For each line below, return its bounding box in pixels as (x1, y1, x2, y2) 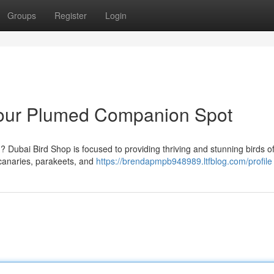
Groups (7, 9, 36, 21)
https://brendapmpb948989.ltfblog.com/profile (96, 155, 272, 167)
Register (54, 9, 87, 21)
